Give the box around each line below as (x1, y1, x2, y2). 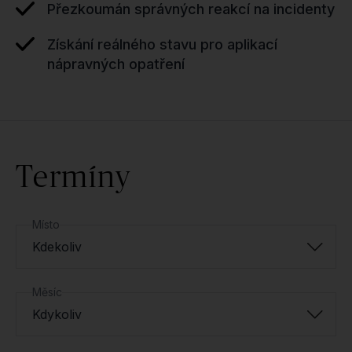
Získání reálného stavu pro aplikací (47, 36, 277, 53)
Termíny (16, 158, 131, 193)
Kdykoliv (32, 306, 82, 322)
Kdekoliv (32, 238, 82, 255)
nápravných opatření (47, 56, 185, 72)
